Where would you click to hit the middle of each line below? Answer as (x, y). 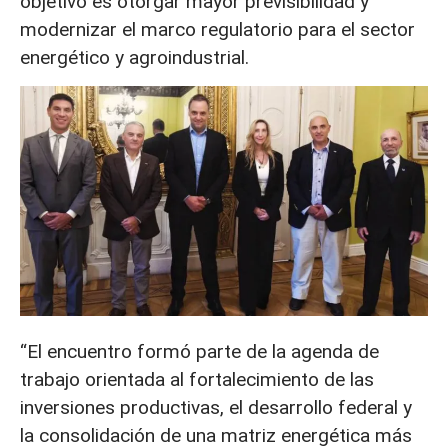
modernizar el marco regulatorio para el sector (217, 30)
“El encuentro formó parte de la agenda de (199, 352)
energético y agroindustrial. (134, 58)
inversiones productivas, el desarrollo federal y (216, 408)
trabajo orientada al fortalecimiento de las (197, 380)
